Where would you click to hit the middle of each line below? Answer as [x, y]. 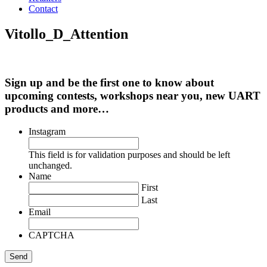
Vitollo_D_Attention [66, 34]
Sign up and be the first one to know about [109, 82]
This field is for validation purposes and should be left [129, 155]
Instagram [47, 132]
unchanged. [50, 166]
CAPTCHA [52, 235]
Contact [43, 9]
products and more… [57, 108]
